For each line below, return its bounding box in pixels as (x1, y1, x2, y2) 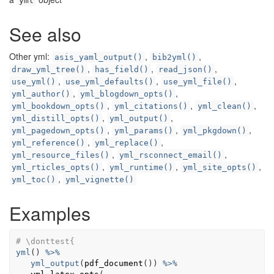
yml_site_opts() (183, 163, 256, 172)
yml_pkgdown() (183, 126, 246, 135)
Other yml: (9, 50, 52, 62)
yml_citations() (114, 102, 188, 111)
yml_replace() (95, 138, 158, 147)
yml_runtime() (109, 163, 173, 172)
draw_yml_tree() (12, 65, 85, 74)
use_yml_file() (163, 77, 232, 86)
